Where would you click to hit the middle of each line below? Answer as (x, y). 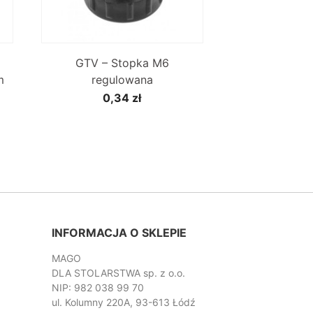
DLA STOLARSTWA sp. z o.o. (118, 273)
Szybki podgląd (128, 49)
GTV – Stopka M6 (122, 63)
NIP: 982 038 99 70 (97, 288)
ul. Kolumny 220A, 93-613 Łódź (123, 303)
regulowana (122, 79)
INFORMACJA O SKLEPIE (119, 233)
